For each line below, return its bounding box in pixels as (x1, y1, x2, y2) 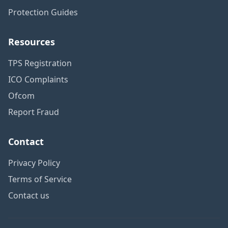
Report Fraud (8, 106, 59, 118)
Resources (8, 35, 55, 48)
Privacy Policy (8, 157, 60, 168)
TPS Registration (8, 57, 72, 69)
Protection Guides (8, 6, 78, 18)
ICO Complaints (8, 73, 68, 85)
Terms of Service (8, 173, 72, 185)
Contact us (8, 189, 49, 201)
